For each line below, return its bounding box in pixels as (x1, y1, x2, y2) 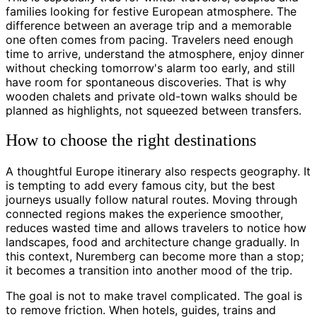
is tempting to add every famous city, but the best (6, 178, 275, 193)
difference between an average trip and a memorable (6, 18, 292, 33)
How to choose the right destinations (6, 131, 256, 150)
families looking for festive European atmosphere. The (6, 4, 296, 18)
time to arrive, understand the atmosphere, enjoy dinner (6, 46, 304, 61)
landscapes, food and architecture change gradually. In (6, 235, 299, 250)
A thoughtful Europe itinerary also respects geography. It (6, 164, 311, 179)
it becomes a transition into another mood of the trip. (6, 263, 292, 278)
